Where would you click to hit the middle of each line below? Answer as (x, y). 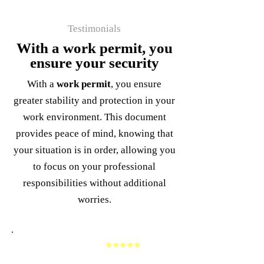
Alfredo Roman (57, 245)
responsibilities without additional (94, 183)
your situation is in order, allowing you (94, 150)
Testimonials (94, 29)
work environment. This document (94, 117)
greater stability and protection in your (94, 100)
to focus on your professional (94, 166)
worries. (94, 199)
